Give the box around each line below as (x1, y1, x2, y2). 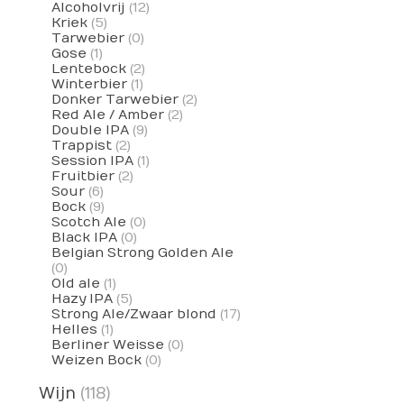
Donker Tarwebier (50, 92, 179, 108)
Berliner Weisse (50, 337, 164, 353)
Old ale (50, 276, 100, 292)
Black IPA (50, 230, 117, 246)
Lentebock (50, 61, 126, 78)
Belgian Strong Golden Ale (50, 245, 234, 262)
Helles (50, 322, 97, 338)
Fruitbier (50, 169, 115, 185)
